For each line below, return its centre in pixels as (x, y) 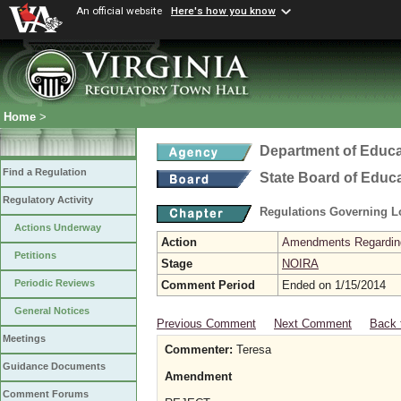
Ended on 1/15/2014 (334, 285)
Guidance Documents (54, 367)
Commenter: (199, 350)
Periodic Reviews (55, 283)
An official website (119, 11)
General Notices (52, 311)
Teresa (252, 350)
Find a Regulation (45, 172)
